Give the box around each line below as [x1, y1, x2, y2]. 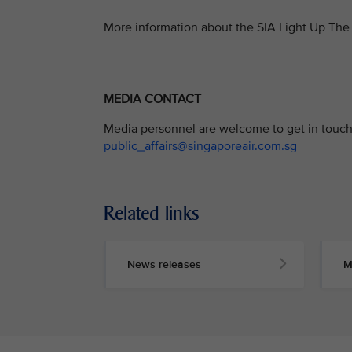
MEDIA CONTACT [104, 91, 201, 108]
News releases [127, 257, 201, 271]
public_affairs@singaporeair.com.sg [104, 137, 297, 154]
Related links [104, 201, 200, 225]
